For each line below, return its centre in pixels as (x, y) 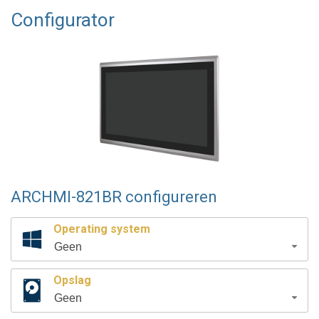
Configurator (63, 20)
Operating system (102, 229)
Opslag (72, 281)
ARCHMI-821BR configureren (114, 197)
